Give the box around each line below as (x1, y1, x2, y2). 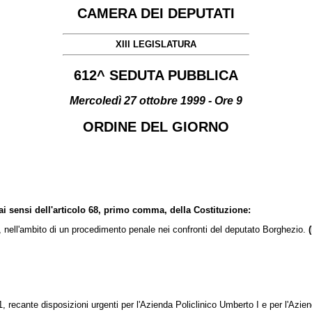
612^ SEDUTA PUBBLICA (74, 67, 238, 83)
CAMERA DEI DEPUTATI (77, 6, 235, 21)
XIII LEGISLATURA (116, 39, 196, 50)
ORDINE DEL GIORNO (83, 118, 229, 134)
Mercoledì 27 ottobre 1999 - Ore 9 (70, 95, 242, 107)
